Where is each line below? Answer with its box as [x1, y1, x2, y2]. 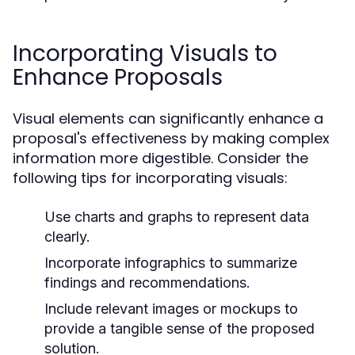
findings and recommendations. [44, 274, 250, 291]
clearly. [44, 228, 90, 245]
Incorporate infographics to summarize [44, 254, 297, 271]
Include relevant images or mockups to [44, 300, 298, 317]
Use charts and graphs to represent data [44, 208, 309, 225]
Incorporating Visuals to [13, 38, 277, 69]
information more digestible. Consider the [13, 148, 308, 168]
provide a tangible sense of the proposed [44, 320, 315, 337]
